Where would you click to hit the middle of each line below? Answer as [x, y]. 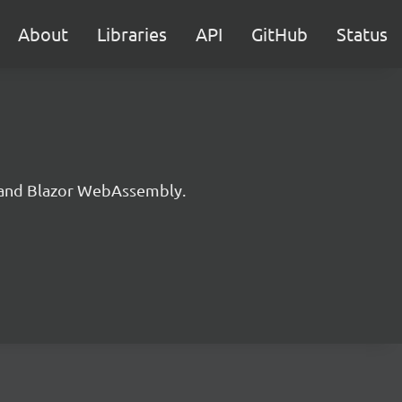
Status [362, 34]
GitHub [280, 34]
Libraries [132, 34]
